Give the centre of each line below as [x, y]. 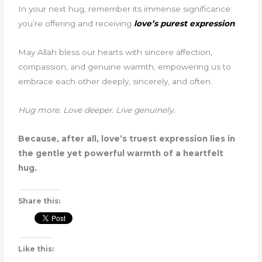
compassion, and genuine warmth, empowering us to [125, 66]
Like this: [36, 249]
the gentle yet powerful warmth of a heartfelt [121, 153]
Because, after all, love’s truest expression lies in [127, 138]
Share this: [39, 201]
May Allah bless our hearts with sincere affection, [116, 52]
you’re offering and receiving [76, 23]
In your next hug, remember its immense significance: [125, 8]
